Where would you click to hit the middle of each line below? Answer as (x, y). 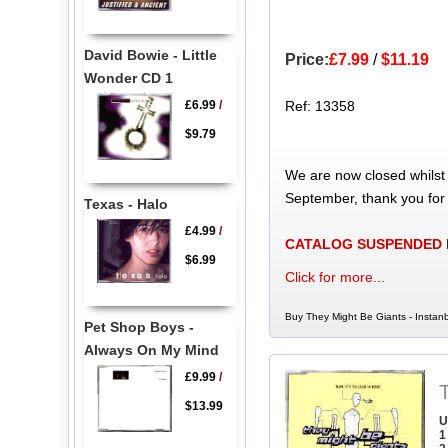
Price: (306, 60)
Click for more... (334, 277)
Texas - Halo (125, 203)
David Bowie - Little (150, 55)
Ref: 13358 (319, 106)
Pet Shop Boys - (138, 327)
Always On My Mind (151, 350)
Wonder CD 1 (128, 78)
